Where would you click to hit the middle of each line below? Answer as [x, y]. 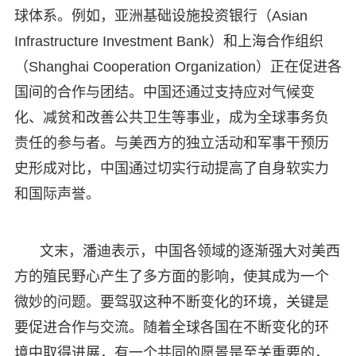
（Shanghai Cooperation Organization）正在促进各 [178, 66]
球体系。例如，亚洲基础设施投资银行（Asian [161, 15]
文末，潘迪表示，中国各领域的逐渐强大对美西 [190, 251]
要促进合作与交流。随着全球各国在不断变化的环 [171, 327]
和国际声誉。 [57, 193]
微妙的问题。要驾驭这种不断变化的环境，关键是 [171, 302]
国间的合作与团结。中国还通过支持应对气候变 [164, 92]
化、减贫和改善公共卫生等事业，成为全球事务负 [171, 117]
